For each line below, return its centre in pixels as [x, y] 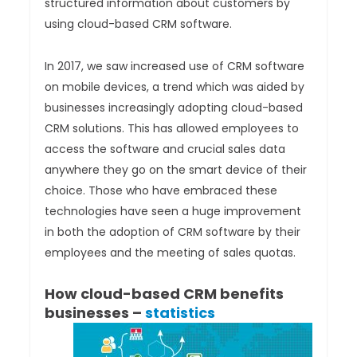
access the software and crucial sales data [165, 149]
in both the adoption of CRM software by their [173, 232]
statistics [180, 313]
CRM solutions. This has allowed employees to [172, 129]
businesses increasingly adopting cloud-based [174, 108]
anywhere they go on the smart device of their [176, 170]
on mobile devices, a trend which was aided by [175, 87]
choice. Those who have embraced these [161, 191]
